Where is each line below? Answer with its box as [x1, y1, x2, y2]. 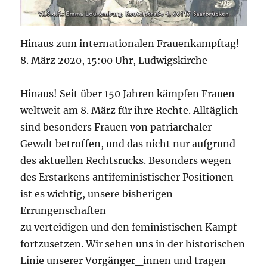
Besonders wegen [148, 154, 232, 167]
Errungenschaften [20, 204, 107, 217]
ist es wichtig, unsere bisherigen [20, 188, 173, 200]
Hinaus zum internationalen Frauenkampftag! [20, 38, 240, 50]
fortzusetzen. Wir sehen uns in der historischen [20, 238, 246, 250]
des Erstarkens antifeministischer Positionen [20, 171, 234, 184]
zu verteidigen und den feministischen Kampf [20, 221, 237, 234]
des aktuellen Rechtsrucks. [20, 154, 149, 167]
